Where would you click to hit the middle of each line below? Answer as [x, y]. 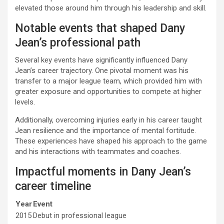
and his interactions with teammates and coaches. [98, 151]
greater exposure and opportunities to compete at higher [108, 91]
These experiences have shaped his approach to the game [111, 141]
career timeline [53, 186]
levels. [25, 102]
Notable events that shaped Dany [100, 28]
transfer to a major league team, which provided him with [108, 81]
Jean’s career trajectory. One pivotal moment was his [102, 70]
